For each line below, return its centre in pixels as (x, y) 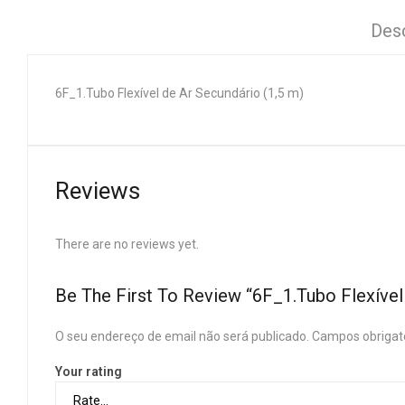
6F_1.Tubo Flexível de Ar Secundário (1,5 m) (179, 93)
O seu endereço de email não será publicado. (182, 336)
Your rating (89, 372)
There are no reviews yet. (127, 244)
